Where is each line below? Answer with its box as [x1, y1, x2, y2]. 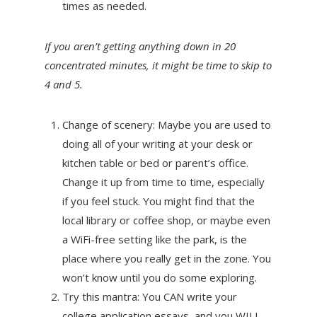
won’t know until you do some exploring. [62, 270, 257, 284]
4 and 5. [44, 76, 83, 91]
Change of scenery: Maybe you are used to [62, 117, 271, 132]
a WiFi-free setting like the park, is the [62, 231, 247, 246]
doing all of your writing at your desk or [62, 136, 253, 151]
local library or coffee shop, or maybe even [62, 212, 270, 227]
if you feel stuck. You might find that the [62, 193, 255, 208]
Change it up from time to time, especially [62, 174, 265, 189]
